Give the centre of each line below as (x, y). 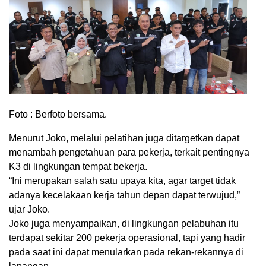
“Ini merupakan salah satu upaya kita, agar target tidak (122, 181)
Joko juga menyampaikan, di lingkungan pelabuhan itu (124, 224)
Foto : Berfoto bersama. (58, 115)
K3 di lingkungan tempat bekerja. (79, 167)
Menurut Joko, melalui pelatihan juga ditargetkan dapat (124, 138)
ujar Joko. (31, 210)
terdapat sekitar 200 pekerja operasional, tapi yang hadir (127, 238)
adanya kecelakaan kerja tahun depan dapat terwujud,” (124, 195)
